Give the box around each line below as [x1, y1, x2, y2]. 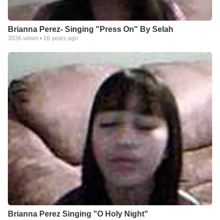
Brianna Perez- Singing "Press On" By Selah [8, 25, 173, 33]
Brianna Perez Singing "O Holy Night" [8, 210, 148, 218]
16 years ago [43, 35, 78, 42]
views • [22, 35, 43, 42]
